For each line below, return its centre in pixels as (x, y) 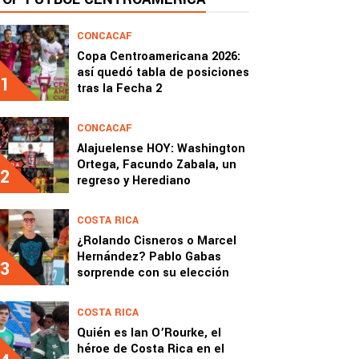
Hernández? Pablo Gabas (149, 257)
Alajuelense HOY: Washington (161, 149)
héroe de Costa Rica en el (151, 349)
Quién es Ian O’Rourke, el (149, 333)
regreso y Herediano (134, 181)
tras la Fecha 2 (119, 89)
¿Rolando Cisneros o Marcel (157, 241)
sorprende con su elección (153, 273)
